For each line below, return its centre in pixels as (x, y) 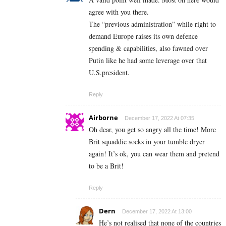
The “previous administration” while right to (152, 24)
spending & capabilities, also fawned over (148, 48)
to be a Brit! (106, 166)
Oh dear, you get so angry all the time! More (152, 130)
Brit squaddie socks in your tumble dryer (147, 142)
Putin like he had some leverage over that (148, 61)
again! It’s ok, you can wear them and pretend (154, 154)
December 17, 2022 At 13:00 (157, 212)
